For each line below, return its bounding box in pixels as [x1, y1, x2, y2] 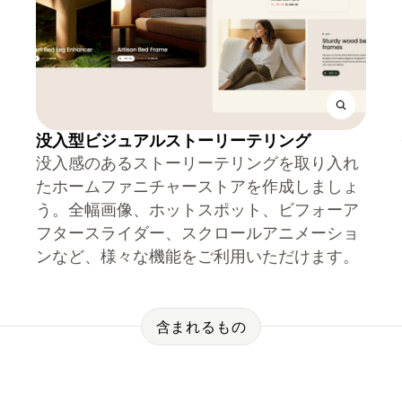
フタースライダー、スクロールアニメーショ [36, 223, 359, 242]
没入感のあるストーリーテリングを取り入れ [36, 153, 359, 172]
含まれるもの [155, 317, 247, 336]
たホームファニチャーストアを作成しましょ [36, 177, 359, 196]
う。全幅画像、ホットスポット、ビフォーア [36, 200, 359, 219]
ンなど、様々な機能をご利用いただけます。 [36, 247, 359, 266]
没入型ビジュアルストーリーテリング [36, 131, 310, 150]
